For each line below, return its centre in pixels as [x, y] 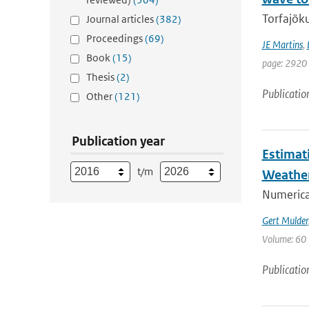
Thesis [101, 77]
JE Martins [282, 44]
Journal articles [121, 19]
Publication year [118, 141]
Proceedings [116, 38]
